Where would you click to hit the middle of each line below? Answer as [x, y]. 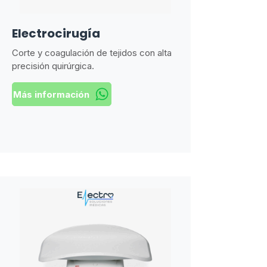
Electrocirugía [57, 33]
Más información [51, 94]
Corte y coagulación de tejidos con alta [92, 53]
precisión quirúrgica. [53, 66]
